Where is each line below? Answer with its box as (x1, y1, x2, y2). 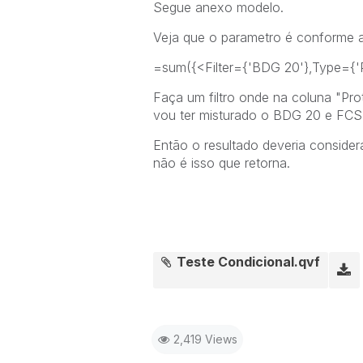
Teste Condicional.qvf (177, 254, 321, 270)
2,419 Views (173, 332, 237, 346)
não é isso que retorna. (152, 155, 290, 171)
